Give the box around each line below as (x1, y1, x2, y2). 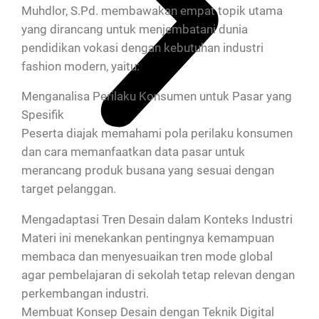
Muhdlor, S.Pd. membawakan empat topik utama (21, 3, 283, 18)
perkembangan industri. (21, 286, 149, 301)
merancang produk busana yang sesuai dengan (21, 163, 274, 178)
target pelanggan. (21, 182, 116, 197)
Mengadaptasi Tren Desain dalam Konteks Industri (21, 212, 293, 227)
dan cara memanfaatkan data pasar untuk (21, 145, 245, 159)
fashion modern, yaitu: (21, 58, 140, 73)
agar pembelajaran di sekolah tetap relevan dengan (21, 268, 295, 283)
